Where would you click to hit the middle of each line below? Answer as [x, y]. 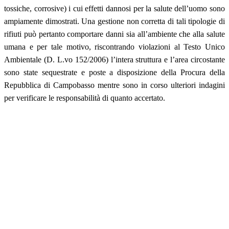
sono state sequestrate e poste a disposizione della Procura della [114, 72]
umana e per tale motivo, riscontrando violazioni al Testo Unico [114, 47]
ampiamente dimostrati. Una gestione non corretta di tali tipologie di [114, 21]
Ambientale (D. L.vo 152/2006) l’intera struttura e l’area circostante [114, 59]
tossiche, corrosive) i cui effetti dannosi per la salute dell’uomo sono [114, 8]
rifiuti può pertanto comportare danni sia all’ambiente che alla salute [114, 34]
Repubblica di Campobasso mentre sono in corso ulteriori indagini [114, 85]
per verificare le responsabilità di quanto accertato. [85, 98]
